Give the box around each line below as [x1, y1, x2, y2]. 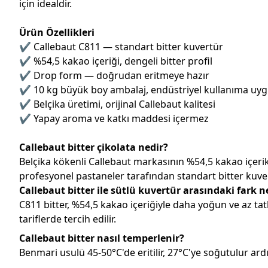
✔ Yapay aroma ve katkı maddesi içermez [19, 111, 209, 125]
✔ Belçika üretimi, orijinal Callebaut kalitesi [19, 97, 215, 111]
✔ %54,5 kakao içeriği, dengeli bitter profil [19, 54, 212, 68]
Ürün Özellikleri [19, 25, 95, 39]
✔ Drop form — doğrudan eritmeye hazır [19, 68, 209, 82]
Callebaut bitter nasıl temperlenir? [19, 231, 184, 245]
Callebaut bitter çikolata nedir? [19, 140, 168, 154]
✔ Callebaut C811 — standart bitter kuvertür [19, 39, 223, 53]
